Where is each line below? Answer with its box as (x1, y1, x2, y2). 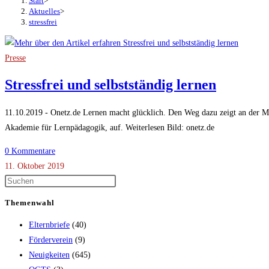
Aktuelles (29, 6, 60, 16)
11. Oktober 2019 (5, 162, 64, 171)
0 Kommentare (5, 147, 55, 156)
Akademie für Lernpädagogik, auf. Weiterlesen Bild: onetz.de (5, 123, 214, 133)
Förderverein (29, 235, 73, 244)
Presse (5, 53, 26, 62)
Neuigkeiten (29, 250, 70, 259)
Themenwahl (5, 198, 55, 208)
